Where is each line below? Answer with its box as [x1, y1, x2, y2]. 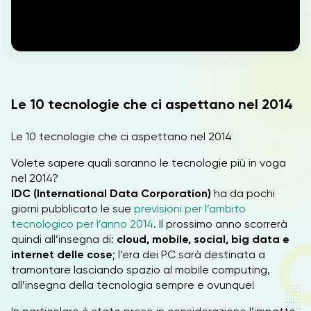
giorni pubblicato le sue [11, 202, 134, 215]
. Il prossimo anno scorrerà [153, 217, 287, 230]
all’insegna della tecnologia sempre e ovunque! [11, 278, 255, 292]
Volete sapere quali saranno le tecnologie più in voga [11, 156, 286, 169]
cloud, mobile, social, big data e [117, 233, 289, 246]
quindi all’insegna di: [11, 233, 117, 246]
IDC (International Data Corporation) [11, 187, 211, 200]
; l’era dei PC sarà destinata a [112, 248, 265, 261]
